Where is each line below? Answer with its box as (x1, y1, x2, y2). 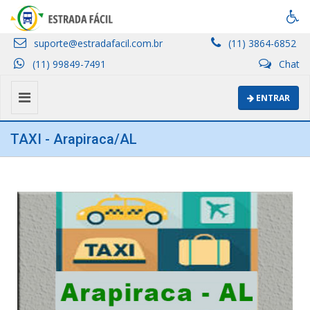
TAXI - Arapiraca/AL (10, 131, 137, 147)
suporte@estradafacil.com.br (31, 37, 163, 50)
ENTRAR (254, 91, 290, 104)
